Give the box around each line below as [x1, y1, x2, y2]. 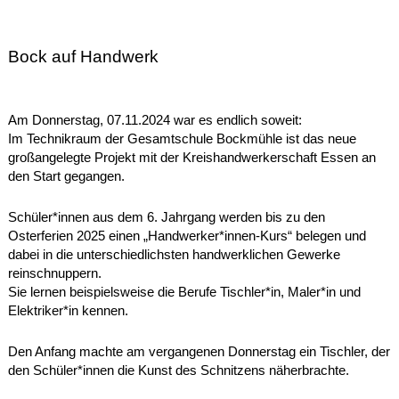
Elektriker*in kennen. [7, 304, 128, 319]
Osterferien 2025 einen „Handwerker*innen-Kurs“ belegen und [7, 229, 366, 244]
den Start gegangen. [7, 169, 125, 184]
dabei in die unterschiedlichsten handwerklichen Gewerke [7, 248, 340, 263]
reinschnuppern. [7, 266, 102, 281]
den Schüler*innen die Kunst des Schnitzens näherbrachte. [7, 363, 349, 379]
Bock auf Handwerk [7, 47, 159, 67]
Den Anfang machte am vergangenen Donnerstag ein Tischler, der [7, 345, 390, 360]
